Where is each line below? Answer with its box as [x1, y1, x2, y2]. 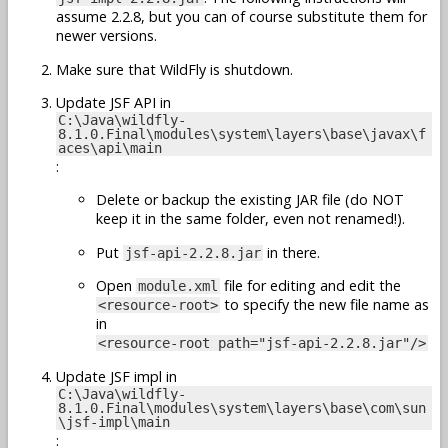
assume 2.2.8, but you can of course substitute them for [56, 7, 427, 27]
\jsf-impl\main [58, 413, 170, 430]
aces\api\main [58, 140, 162, 156]
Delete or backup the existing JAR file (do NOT [96, 190, 404, 210]
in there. [263, 242, 320, 262]
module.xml [138, 278, 218, 295]
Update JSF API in [56, 93, 171, 112]
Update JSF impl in [56, 366, 177, 386]
